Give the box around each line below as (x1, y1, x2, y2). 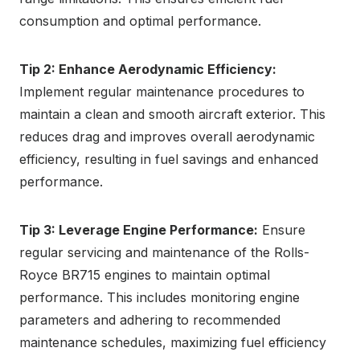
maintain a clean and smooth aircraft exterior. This (19, 106, 325, 123)
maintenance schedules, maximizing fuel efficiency (19, 334, 326, 351)
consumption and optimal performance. (19, 13, 261, 30)
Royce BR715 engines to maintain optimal (19, 267, 270, 284)
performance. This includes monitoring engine (19, 289, 300, 306)
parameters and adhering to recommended (19, 312, 280, 329)
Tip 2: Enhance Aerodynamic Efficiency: (19, 61, 276, 78)
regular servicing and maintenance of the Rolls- (19, 244, 309, 261)
